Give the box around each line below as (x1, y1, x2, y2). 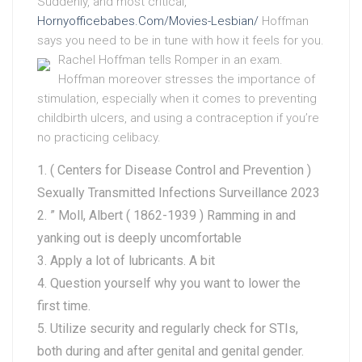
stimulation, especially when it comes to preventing (37, 91, 317, 106)
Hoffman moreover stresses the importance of (58, 72, 315, 86)
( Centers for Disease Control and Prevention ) (50, 162, 311, 178)
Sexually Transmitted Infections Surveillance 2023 (37, 185, 320, 200)
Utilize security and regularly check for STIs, (50, 321, 298, 336)
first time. (37, 298, 90, 314)
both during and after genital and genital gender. (37, 343, 304, 359)
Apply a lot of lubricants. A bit (50, 253, 215, 268)
